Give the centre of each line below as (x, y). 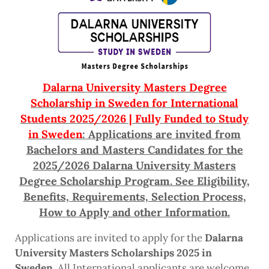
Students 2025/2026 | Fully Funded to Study (134, 119)
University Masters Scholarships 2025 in (113, 253)
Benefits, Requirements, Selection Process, (134, 197)
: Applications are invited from (162, 134)
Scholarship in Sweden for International (134, 103)
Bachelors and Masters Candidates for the (134, 150)
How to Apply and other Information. (134, 213)
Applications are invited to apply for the (110, 238)
